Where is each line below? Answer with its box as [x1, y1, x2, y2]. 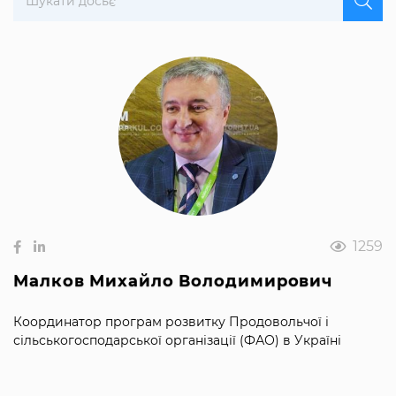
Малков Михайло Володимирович [13, 270, 333, 291]
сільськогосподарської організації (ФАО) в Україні [13, 331, 341, 348]
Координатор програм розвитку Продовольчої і [13, 313, 329, 330]
